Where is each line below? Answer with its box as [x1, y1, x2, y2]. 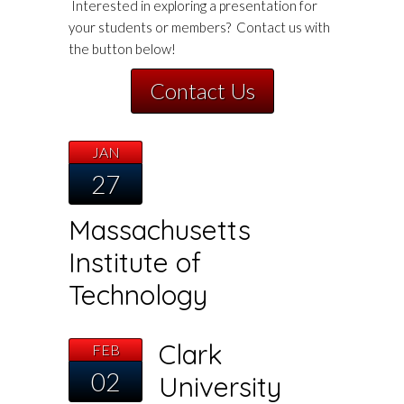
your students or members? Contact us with [69, 19, 331, 36]
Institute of [69, 245, 202, 280]
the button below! [69, 41, 177, 58]
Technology [69, 278, 208, 313]
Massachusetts [69, 213, 252, 248]
